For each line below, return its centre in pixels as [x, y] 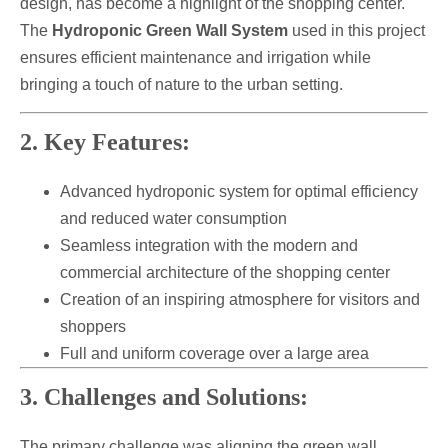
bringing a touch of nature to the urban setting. [181, 84]
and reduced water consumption [173, 219]
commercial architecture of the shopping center [225, 273]
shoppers [93, 327]
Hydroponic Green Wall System [170, 30]
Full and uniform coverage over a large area [214, 354]
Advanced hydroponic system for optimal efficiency [239, 192]
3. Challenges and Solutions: [164, 397]
